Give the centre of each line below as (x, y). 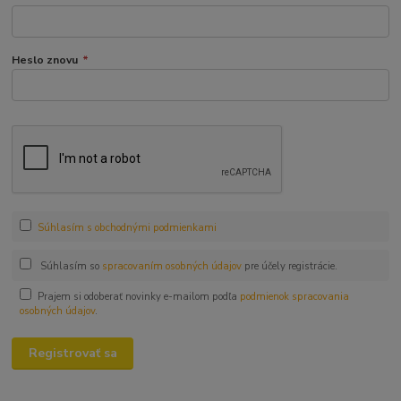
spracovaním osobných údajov (171, 266)
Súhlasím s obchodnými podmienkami (127, 227)
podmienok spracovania (294, 297)
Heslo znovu (45, 60)
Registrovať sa (73, 353)
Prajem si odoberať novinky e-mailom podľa (138, 297)
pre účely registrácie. (289, 266)
